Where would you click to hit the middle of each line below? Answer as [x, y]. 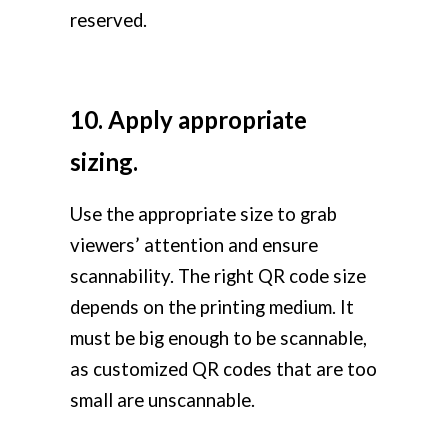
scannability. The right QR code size [218, 276]
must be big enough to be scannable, [218, 338]
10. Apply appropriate [188, 120]
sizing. [104, 162]
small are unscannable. [162, 400]
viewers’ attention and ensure [194, 245]
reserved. [108, 20]
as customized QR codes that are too [223, 369]
